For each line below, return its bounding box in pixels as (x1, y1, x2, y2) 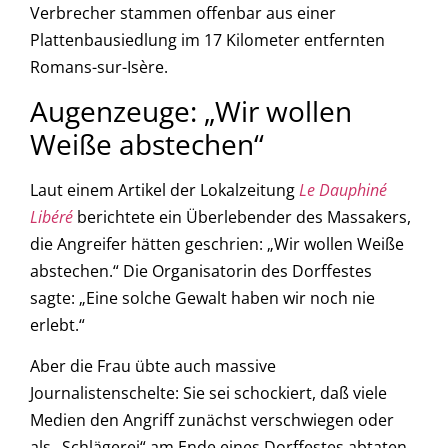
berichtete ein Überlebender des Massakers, (73, 206, 411, 229)
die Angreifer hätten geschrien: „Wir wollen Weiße (30, 233, 404, 256)
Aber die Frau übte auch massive (30, 355, 276, 378)
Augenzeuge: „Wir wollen (30, 92, 352, 131)
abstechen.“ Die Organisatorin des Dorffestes (30, 260, 372, 283)
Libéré (30, 206, 73, 229)
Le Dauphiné (299, 179, 387, 202)
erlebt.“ (30, 314, 85, 337)
